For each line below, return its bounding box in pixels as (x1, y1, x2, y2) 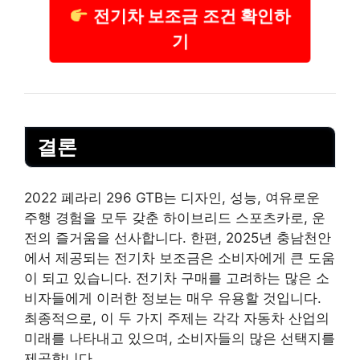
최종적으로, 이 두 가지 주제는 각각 (24, 310, 243, 327)
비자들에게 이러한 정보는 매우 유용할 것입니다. (24, 290, 321, 307)
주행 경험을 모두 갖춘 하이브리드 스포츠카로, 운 (24, 210, 325, 227)
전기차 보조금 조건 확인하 (88, 5, 292, 27)
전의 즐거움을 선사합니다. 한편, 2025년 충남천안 (24, 230, 331, 247)
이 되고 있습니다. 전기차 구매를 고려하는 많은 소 (24, 270, 329, 287)
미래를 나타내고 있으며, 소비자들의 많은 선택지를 (24, 330, 335, 347)
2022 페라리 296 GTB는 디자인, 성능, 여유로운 (24, 190, 320, 207)
